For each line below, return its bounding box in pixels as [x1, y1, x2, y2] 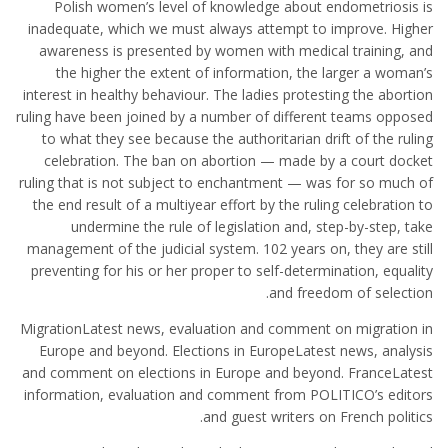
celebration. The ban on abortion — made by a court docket [44, 151, 433, 170]
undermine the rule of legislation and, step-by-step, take [71, 217, 433, 236]
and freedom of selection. [269, 283, 433, 302]
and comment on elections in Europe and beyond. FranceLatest [22, 363, 433, 382]
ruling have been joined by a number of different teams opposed [16, 107, 433, 126]
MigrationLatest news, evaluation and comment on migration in [20, 319, 433, 338]
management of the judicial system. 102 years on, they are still [27, 239, 433, 258]
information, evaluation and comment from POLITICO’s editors [24, 385, 433, 404]
